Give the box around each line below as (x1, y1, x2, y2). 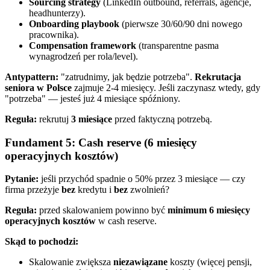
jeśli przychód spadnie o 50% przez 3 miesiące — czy (39, 174, 245, 184)
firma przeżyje (5, 184, 61, 195)
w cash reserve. (96, 216, 157, 227)
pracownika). (29, 29, 79, 40)
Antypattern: (5, 71, 58, 82)
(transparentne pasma (136, 40, 219, 51)
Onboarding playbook (29, 18, 119, 29)
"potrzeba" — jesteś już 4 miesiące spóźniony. (5, 93, 180, 104)
